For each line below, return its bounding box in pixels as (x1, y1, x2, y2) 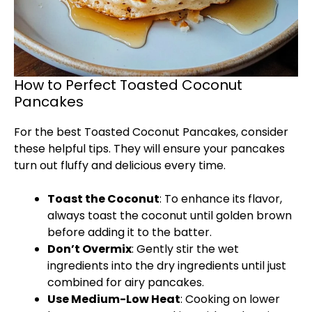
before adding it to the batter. (47, 224, 212, 240)
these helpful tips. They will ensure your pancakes (14, 141, 285, 157)
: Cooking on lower (180, 291, 280, 307)
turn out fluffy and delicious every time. (14, 157, 226, 173)
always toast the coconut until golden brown (47, 208, 292, 224)
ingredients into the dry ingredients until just (47, 258, 286, 274)
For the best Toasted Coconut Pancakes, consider (14, 124, 288, 140)
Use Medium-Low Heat (47, 291, 180, 307)
